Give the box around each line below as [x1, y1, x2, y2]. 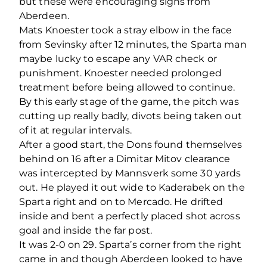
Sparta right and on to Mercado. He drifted [19, 196, 223, 208]
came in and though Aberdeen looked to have [19, 253, 243, 265]
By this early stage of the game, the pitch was [19, 96, 239, 108]
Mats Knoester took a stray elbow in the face [19, 24, 232, 36]
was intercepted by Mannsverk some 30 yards [19, 167, 241, 179]
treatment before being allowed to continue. [19, 82, 235, 94]
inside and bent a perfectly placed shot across [19, 210, 240, 222]
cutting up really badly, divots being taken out [19, 110, 242, 122]
